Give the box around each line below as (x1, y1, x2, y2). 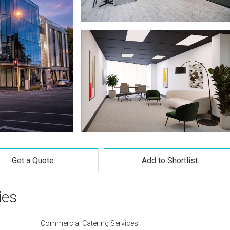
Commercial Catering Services (41, 219, 138, 227)
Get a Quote (11, 156, 54, 165)
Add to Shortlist (142, 156, 198, 165)
